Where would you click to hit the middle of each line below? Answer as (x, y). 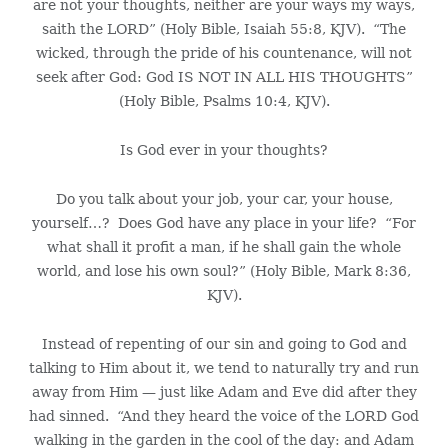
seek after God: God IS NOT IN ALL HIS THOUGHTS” (224, 76)
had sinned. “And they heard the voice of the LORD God (224, 415)
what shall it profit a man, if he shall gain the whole (224, 246)
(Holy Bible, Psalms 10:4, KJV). (224, 100)
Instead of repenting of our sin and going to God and (224, 343)
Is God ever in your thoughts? (224, 149)
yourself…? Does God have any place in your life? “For (224, 222)
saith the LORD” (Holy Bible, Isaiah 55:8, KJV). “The (224, 28)
